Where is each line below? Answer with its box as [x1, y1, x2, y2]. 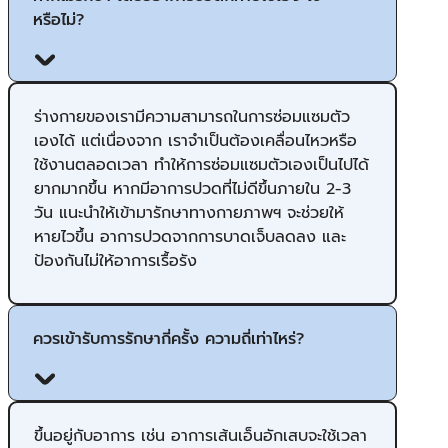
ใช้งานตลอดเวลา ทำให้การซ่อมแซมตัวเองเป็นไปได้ [34, 152, 369, 177]
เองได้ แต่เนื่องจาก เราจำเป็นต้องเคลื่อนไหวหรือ [34, 128, 357, 153]
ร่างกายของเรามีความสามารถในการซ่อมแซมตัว [34, 104, 350, 129]
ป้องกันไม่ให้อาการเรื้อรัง [34, 248, 197, 273]
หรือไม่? [33, 7, 84, 32]
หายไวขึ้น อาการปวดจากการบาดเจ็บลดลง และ [34, 224, 346, 249]
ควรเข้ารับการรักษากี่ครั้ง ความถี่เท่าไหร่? [33, 326, 304, 351]
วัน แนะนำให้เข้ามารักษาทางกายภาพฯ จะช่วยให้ [34, 200, 344, 225]
